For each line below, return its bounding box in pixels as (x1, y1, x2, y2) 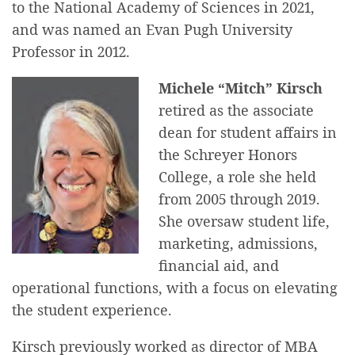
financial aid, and (158, 256, 279, 276)
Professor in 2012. (12, 42, 130, 62)
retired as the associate (158, 101, 314, 120)
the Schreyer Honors (158, 145, 297, 165)
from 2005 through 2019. (158, 189, 320, 209)
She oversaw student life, (158, 212, 330, 231)
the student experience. (12, 300, 176, 320)
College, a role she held (158, 167, 316, 187)
